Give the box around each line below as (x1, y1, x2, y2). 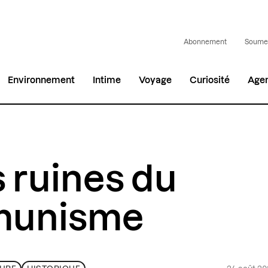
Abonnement (183, 39, 227, 46)
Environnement (8, 75, 75, 85)
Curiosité (190, 75, 230, 85)
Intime (93, 75, 121, 85)
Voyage (139, 75, 172, 85)
